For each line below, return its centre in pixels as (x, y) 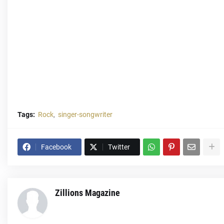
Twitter (119, 147)
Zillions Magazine (87, 193)
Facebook (56, 147)
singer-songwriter (85, 114)
